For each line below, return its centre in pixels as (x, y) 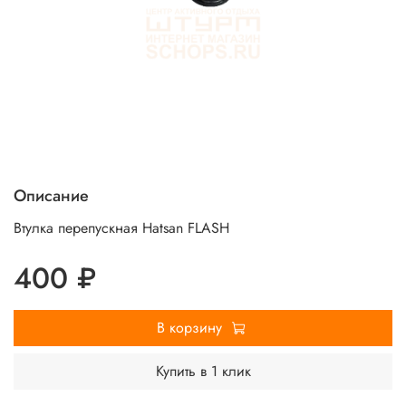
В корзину (189, 328)
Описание (51, 196)
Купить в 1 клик (203, 372)
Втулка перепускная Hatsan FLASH (121, 228)
